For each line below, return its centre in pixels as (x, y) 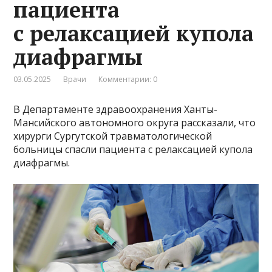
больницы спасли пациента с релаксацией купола (133, 149)
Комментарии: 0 (128, 79)
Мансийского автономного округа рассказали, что (135, 122)
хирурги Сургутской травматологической (113, 136)
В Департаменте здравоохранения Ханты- (116, 109)
